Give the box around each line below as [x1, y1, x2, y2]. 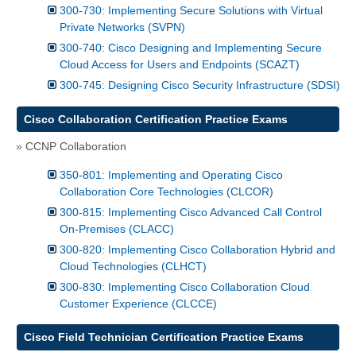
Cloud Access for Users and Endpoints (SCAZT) [60, 58, 300, 72]
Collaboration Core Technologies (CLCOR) [60, 184, 273, 198]
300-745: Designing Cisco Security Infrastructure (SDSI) [60, 79, 340, 92]
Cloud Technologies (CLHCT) [60, 259, 207, 273]
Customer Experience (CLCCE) [60, 296, 217, 310]
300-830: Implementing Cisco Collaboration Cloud [60, 280, 310, 293]
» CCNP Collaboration [16, 140, 126, 153]
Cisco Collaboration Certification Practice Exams [23, 112, 288, 126]
